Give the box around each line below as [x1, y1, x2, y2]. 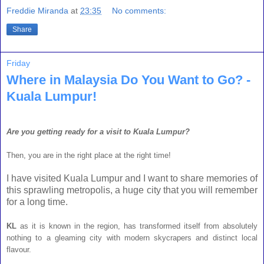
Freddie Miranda [6, 6, 68, 16]
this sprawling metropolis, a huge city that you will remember [6, 185, 258, 196]
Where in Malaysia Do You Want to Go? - [6, 72, 250, 88]
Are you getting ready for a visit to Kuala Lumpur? [6, 127, 190, 137]
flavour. [6, 245, 31, 255]
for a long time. [6, 197, 68, 207]
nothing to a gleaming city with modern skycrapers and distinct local [6, 233, 258, 243]
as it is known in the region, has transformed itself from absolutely [16, 222, 258, 231]
